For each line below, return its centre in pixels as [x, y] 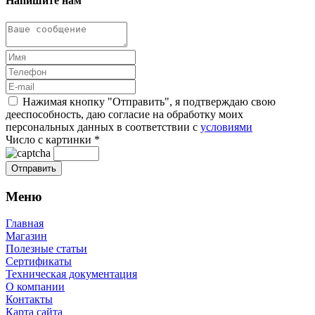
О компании [35, 287]
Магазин [26, 236]
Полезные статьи [46, 249]
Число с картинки [49, 139]
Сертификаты [39, 262]
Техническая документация [71, 274]
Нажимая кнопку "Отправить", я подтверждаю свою [149, 101]
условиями [226, 127]
